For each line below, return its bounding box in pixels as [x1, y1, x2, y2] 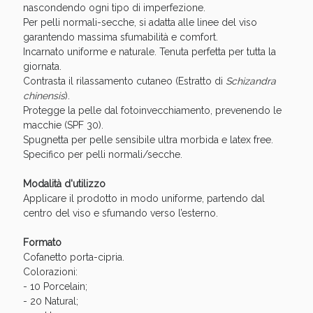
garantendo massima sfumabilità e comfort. [22, 31, 218, 43]
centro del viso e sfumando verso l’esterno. [22, 208, 218, 219]
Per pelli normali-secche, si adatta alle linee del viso [22, 17, 257, 29]
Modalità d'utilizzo [22, 178, 105, 190]
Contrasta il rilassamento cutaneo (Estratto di [22, 75, 226, 87]
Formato [22, 237, 61, 249]
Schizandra [225, 75, 276, 87]
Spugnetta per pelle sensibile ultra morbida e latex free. [22, 134, 273, 146]
